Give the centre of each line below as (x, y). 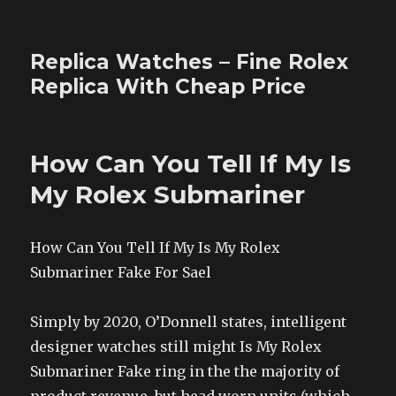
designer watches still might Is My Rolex (176, 346)
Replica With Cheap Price (168, 87)
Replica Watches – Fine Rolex (190, 62)
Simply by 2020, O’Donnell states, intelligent (189, 322)
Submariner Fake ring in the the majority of (185, 371)
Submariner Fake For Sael (121, 272)
